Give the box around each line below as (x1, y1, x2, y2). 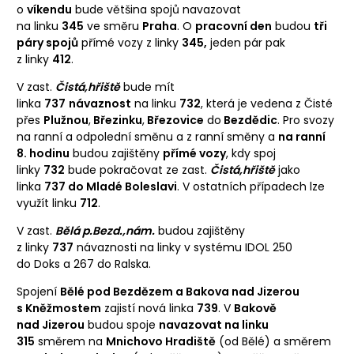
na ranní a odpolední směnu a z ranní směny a (17, 128, 278, 145)
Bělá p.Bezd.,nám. (55, 222, 155, 239)
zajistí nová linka (101, 299, 197, 316)
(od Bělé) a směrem (216, 333, 331, 349)
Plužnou (43, 111, 88, 128)
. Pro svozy (277, 111, 334, 128)
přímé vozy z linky (78, 34, 182, 51)
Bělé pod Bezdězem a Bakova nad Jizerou (60, 283, 299, 299)
